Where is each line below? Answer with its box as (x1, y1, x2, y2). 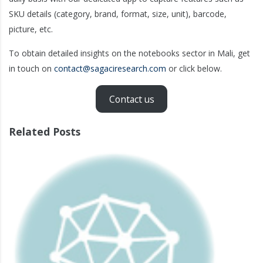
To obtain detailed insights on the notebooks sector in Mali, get (9, 48, 250, 59)
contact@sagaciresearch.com (54, 63, 166, 75)
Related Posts (9, 124, 80, 139)
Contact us (109, 92, 154, 106)
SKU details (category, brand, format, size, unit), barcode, (9, 8, 227, 20)
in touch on (9, 63, 54, 75)
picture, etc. (9, 23, 53, 35)
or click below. (166, 63, 222, 75)
